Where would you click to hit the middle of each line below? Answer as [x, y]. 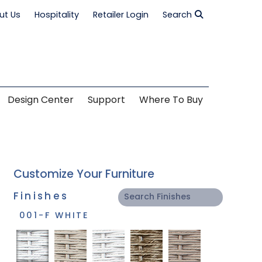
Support [106, 101]
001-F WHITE [54, 216]
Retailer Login [120, 15]
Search [177, 15]
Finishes [41, 197]
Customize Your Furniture [84, 175]
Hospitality [56, 15]
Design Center [40, 101]
